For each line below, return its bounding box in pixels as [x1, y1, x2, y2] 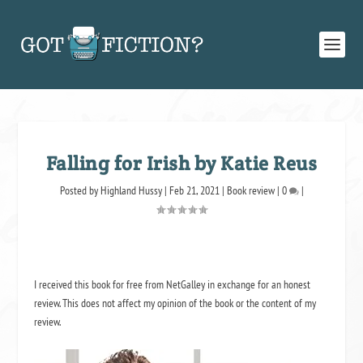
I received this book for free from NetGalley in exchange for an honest [34, 277, 311, 292]
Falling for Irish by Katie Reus [45, 151, 318, 176]
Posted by [59, 183, 100, 198]
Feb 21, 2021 [169, 183, 220, 198]
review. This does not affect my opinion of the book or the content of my [34, 296, 317, 310]
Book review [226, 183, 275, 198]
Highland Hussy [100, 183, 162, 198]
